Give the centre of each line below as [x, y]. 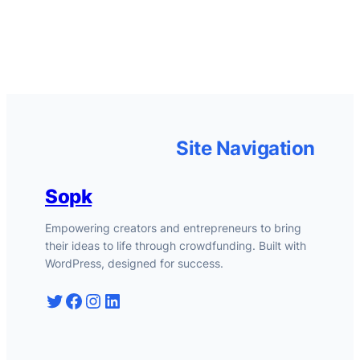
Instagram [91, 300]
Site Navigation [245, 148]
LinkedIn [108, 300]
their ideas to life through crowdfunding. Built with [176, 245]
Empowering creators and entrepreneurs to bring [173, 227]
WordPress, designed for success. [134, 263]
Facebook [69, 300]
